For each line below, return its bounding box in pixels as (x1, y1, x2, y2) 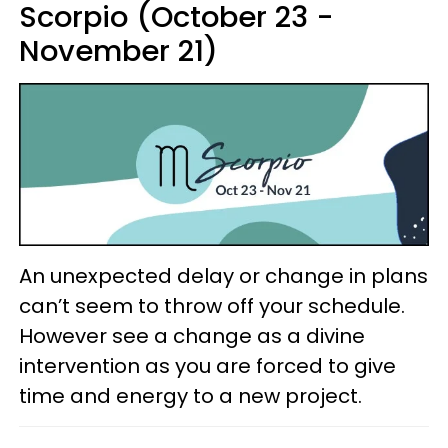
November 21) (19, 31, 218, 72)
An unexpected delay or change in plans (19, 262, 428, 291)
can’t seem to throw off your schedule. (19, 292, 405, 321)
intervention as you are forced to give (19, 352, 396, 381)
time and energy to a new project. (19, 382, 362, 411)
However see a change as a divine (19, 322, 365, 351)
